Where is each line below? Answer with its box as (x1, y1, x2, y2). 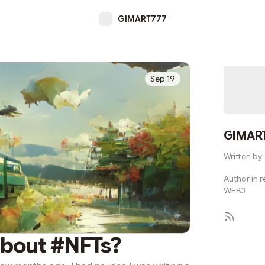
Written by (224, 151, 262, 161)
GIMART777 (117, 14, 167, 24)
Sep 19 (150, 73, 175, 84)
